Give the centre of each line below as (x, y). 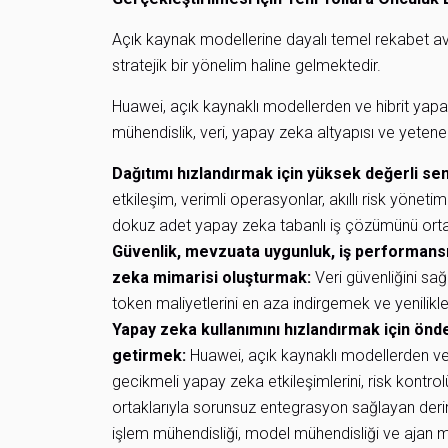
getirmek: (149, 355)
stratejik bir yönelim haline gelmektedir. (246, 65)
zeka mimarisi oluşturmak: (211, 277)
